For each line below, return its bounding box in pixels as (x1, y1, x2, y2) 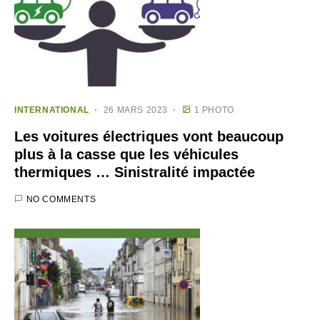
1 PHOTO (194, 105, 234, 116)
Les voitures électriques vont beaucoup (14, 129, 284, 145)
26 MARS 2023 (103, 105, 169, 116)
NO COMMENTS (26, 194, 96, 205)
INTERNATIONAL (14, 105, 89, 116)
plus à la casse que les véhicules (14, 146, 239, 163)
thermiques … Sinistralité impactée (14, 164, 255, 181)
